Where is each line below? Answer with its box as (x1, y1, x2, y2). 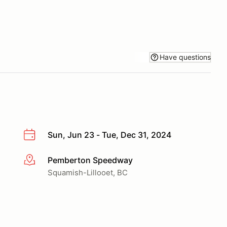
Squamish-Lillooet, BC (48, 167, 128, 177)
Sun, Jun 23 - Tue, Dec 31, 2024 (48, 130, 171, 140)
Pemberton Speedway (48, 155, 133, 165)
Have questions (160, 52, 211, 61)
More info (23, 155, 60, 166)
